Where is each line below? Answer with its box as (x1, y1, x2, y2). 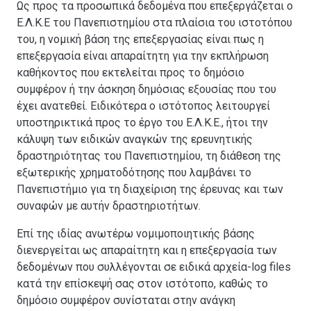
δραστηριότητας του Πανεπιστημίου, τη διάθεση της (17, 149, 281, 163)
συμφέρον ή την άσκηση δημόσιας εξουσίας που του (17, 83, 276, 96)
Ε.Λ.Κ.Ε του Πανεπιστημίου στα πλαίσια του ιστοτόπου (17, 16, 292, 30)
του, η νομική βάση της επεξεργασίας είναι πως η (17, 33, 264, 47)
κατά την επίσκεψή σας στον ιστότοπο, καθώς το (17, 277, 268, 291)
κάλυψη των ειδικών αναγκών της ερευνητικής (17, 133, 253, 146)
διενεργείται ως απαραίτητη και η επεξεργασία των (17, 244, 277, 258)
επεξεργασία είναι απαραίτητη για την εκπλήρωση (17, 49, 269, 63)
